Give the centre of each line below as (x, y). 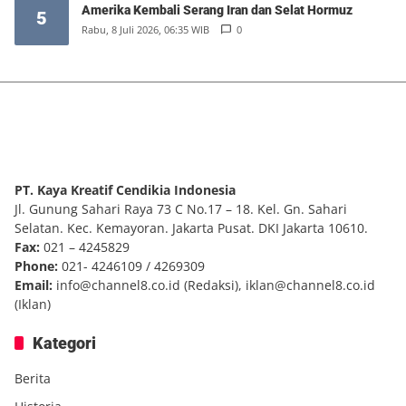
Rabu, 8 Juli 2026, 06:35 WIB (145, 29)
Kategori (64, 343)
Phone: (36, 266)
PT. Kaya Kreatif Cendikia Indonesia (125, 190)
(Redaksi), (213, 285)
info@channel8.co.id (118, 285)
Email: (34, 285)
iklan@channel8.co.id (310, 285)
